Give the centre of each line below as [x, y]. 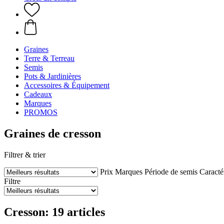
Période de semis [171, 171]
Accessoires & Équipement [67, 85]
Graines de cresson [52, 133]
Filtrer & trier [25, 154]
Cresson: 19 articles [54, 212]
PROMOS [41, 112]
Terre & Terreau [49, 58]
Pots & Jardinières [52, 76]
